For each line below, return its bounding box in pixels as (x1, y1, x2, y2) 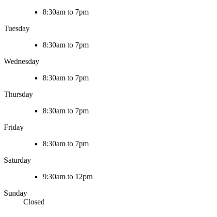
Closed (23, 198, 45, 206)
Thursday (4, 90, 33, 99)
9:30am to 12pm (43, 172, 93, 181)
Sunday (4, 189, 27, 198)
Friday (4, 123, 24, 132)
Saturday (4, 156, 31, 165)
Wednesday (4, 57, 39, 66)
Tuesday (4, 24, 30, 33)
